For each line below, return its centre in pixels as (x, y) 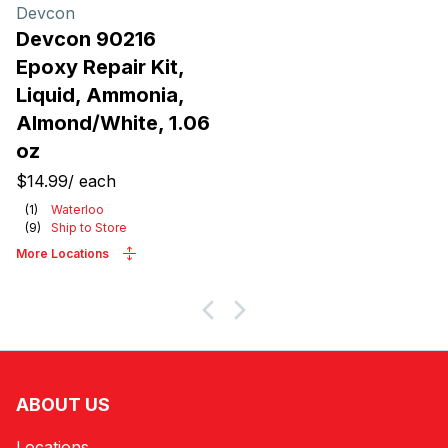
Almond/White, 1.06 (113, 123)
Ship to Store (89, 227)
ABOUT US (63, 404)
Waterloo (77, 209)
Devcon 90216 (86, 39)
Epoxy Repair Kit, (100, 67)
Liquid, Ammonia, (100, 95)
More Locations (62, 253)
